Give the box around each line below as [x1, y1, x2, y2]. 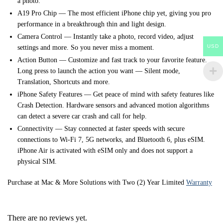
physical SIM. [17, 157, 57, 165]
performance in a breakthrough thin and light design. [17, 20, 166, 28]
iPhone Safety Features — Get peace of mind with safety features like [17, 90, 214, 98]
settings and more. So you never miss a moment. [17, 43, 154, 51]
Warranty [186, 178, 212, 186]
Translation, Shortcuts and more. [17, 78, 110, 86]
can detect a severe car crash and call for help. [17, 112, 147, 120]
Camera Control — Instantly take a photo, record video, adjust [17, 32, 194, 40]
